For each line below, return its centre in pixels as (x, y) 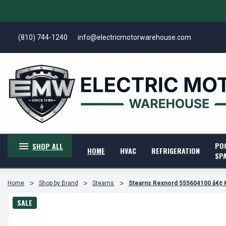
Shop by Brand (58, 183)
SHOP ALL (47, 146)
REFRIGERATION (175, 151)
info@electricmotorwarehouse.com (134, 37)
